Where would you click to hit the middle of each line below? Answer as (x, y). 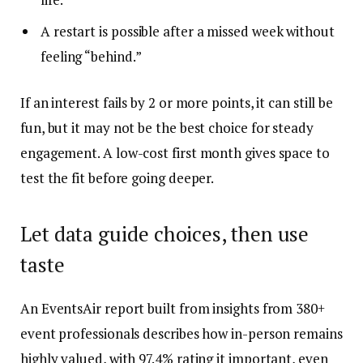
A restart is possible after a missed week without (188, 31)
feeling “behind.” (91, 56)
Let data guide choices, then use (165, 233)
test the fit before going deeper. (117, 178)
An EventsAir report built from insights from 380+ (173, 308)
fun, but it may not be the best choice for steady (167, 128)
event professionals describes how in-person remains (181, 333)
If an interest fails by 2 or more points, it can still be (177, 103)
